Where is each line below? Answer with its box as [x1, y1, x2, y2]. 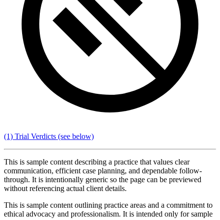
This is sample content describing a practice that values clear [4, 157, 190, 166]
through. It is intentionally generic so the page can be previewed [4, 175, 201, 184]
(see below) [56, 132, 94, 140]
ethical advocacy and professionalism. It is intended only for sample [4, 209, 213, 218]
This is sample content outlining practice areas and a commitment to [4, 200, 213, 209]
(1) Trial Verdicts [4, 132, 56, 140]
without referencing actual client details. [4, 184, 127, 192]
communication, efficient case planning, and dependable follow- [4, 166, 202, 175]
